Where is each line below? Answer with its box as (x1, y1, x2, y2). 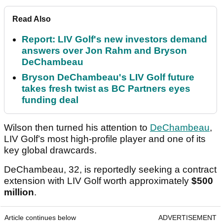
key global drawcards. (4, 145, 97, 156)
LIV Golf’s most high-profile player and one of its (4, 134, 206, 145)
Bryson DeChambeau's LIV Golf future (22, 72, 194, 83)
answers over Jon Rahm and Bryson (22, 45, 187, 56)
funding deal (22, 95, 78, 106)
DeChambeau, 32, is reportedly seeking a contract (4, 164, 217, 175)
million (4, 187, 34, 198)
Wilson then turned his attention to (4, 122, 150, 133)
